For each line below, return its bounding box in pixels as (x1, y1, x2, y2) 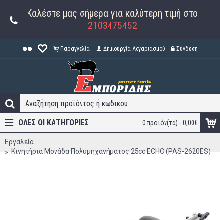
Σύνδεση (176, 45, 198, 52)
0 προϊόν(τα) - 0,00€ (142, 119, 198, 127)
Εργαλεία (5, 138, 34, 146)
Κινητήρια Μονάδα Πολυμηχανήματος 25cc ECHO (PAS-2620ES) (11, 147, 211, 155)
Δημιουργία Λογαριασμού (103, 45, 165, 52)
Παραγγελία (60, 45, 90, 52)
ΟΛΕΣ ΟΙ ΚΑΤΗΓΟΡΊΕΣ (18, 118, 89, 127)
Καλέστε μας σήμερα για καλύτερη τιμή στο (27, 7, 198, 19)
